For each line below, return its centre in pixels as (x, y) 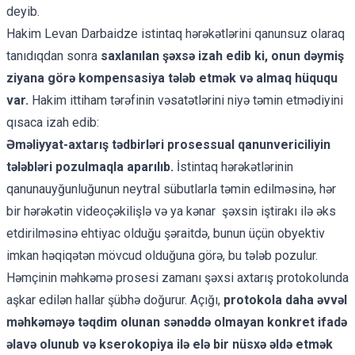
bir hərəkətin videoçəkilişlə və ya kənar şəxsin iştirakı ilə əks (171, 211)
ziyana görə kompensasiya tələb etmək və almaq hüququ (172, 78)
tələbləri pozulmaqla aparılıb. (90, 166)
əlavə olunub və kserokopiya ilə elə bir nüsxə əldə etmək (170, 344)
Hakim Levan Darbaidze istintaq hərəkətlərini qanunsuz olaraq (176, 33)
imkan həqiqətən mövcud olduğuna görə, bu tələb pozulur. (162, 255)
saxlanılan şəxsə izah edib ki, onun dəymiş (222, 55)
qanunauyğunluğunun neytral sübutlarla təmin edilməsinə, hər (171, 189)
